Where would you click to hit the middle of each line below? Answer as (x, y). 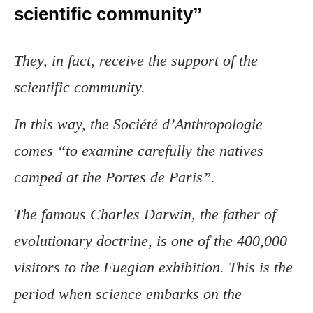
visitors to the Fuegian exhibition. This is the (153, 268)
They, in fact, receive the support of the (136, 61)
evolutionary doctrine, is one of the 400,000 (151, 241)
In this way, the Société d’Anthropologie (138, 124)
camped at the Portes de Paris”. (115, 177)
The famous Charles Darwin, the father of (145, 214)
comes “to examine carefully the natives (139, 151)
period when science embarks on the (128, 294)
